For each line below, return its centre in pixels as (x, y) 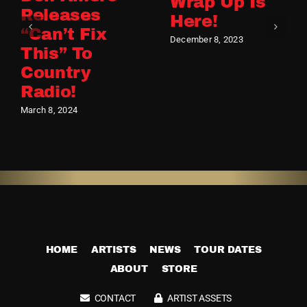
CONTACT (115, 298)
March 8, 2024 (49, 110)
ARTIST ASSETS (199, 298)
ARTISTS (113, 249)
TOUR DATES (228, 249)
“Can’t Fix (63, 35)
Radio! (48, 92)
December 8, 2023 (206, 40)
